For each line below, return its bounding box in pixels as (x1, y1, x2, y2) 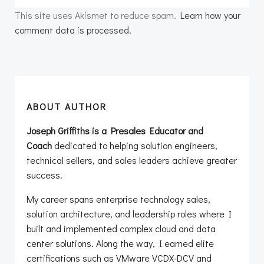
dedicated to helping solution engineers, (52, 139, 217, 152)
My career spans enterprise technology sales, (27, 193, 210, 206)
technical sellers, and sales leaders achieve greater (27, 154, 237, 167)
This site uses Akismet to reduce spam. (15, 9, 180, 22)
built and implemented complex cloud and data (27, 222, 216, 235)
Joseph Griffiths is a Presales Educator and (27, 124, 203, 137)
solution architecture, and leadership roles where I (27, 207, 232, 220)
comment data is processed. (15, 24, 131, 37)
